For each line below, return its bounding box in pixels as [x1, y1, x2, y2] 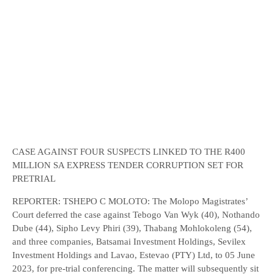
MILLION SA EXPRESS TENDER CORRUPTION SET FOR [12, 160, 243, 170]
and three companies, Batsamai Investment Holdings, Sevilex [12, 237, 246, 246]
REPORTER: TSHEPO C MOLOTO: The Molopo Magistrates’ [12, 196, 248, 206]
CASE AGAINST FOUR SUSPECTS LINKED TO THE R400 [12, 147, 245, 157]
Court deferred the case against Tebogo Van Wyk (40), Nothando [12, 210, 260, 220]
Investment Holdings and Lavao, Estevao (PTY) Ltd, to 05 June [12, 250, 255, 260]
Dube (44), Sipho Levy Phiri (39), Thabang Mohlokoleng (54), [12, 223, 252, 233]
